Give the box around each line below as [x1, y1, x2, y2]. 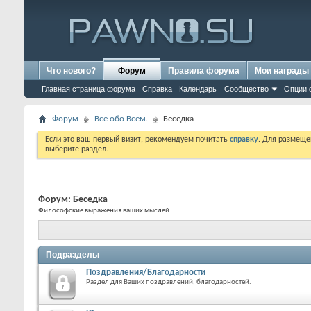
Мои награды [255, 66, 309, 76]
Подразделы [46, 249, 99, 260]
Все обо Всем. [94, 115, 148, 124]
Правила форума [168, 66, 239, 76]
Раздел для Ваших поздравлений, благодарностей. [86, 278, 251, 286]
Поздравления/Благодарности [86, 267, 205, 277]
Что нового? [47, 66, 96, 76]
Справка [142, 85, 172, 93]
